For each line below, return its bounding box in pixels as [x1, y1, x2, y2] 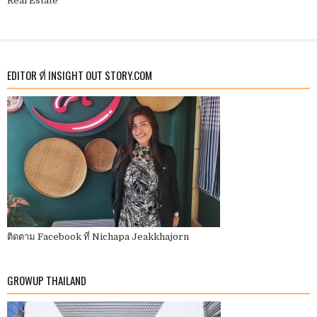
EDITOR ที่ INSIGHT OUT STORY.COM [7, 67, 152, 83]
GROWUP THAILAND [7, 272, 86, 289]
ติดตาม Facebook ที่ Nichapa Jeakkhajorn [7, 231, 189, 243]
